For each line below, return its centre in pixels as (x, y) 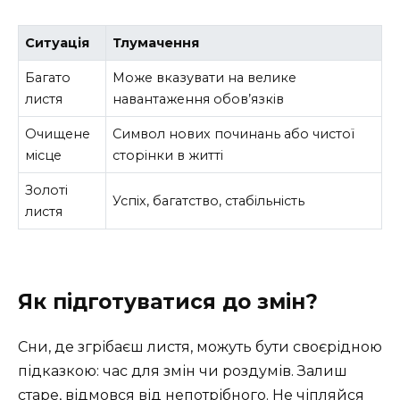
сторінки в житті (168, 156)
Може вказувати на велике (205, 78)
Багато (48, 78)
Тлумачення (156, 43)
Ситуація (58, 43)
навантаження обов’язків (199, 100)
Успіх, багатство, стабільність (209, 201)
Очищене (58, 134)
